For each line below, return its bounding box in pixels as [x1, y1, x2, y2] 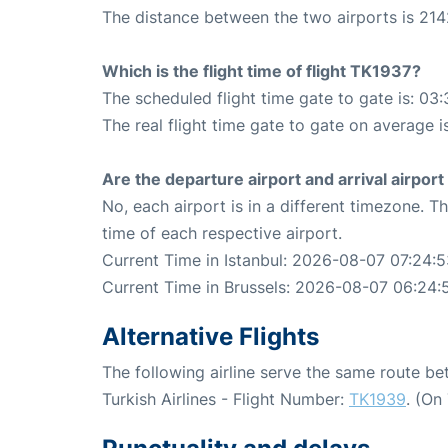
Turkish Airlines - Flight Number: [102, 388, 349, 409]
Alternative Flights [102, 321, 319, 351]
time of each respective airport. [102, 222, 342, 243]
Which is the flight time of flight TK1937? [102, 60, 421, 81]
